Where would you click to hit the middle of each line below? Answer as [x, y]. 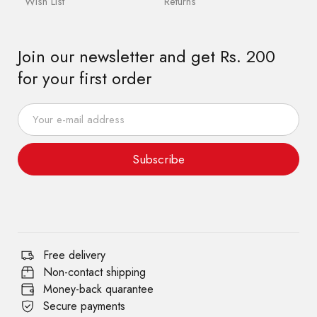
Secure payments [84, 306]
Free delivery [74, 255]
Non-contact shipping [94, 272]
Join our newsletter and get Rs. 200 [146, 56]
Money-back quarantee [98, 289]
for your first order [85, 78]
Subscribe [158, 159]
